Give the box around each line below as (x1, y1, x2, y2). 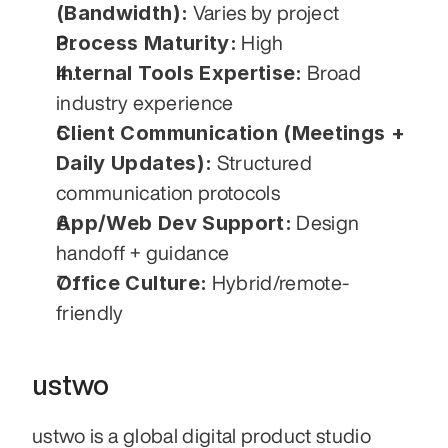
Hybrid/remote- (207, 272, 350, 294)
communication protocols (56, 182, 281, 204)
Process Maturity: (56, 31, 237, 56)
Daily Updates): (56, 151, 213, 176)
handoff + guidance (56, 242, 230, 264)
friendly (56, 302, 124, 324)
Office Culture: (56, 271, 208, 296)
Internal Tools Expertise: (56, 61, 303, 86)
